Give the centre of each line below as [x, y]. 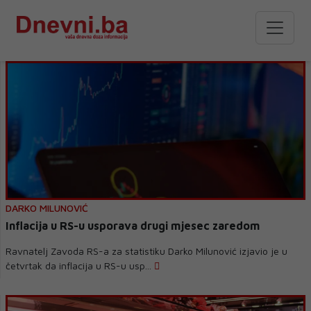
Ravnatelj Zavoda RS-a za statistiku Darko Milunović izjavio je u [146, 251]
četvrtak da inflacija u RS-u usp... [80, 266]
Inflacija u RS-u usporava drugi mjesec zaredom [133, 226]
